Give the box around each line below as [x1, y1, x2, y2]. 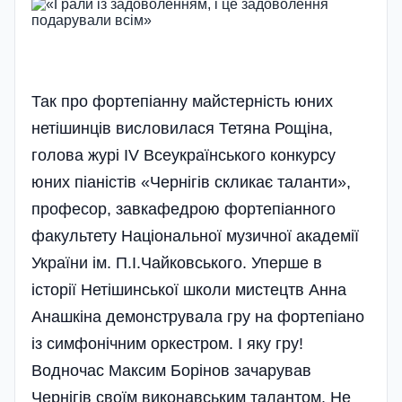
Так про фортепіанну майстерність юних [31, 92, 333, 110]
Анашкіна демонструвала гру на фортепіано [31, 307, 364, 326]
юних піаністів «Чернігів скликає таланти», [31, 172, 351, 191]
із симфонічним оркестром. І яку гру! [31, 334, 303, 353]
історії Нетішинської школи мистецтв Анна [31, 280, 346, 299]
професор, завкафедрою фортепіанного [31, 199, 336, 218]
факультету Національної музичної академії [31, 226, 359, 245]
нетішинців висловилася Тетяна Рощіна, [31, 118, 333, 137]
